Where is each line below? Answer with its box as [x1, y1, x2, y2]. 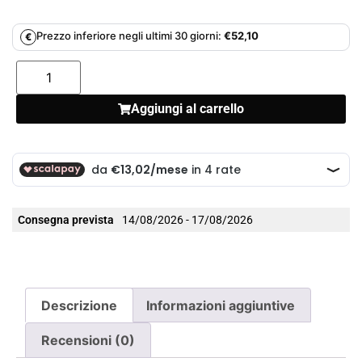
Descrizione [41, 297, 118, 314]
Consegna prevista [18, 213, 114, 226]
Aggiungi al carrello [131, 100, 244, 116]
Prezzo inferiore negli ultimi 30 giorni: [36, 28, 221, 42]
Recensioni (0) [41, 332, 136, 349]
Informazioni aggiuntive [145, 297, 295, 314]
